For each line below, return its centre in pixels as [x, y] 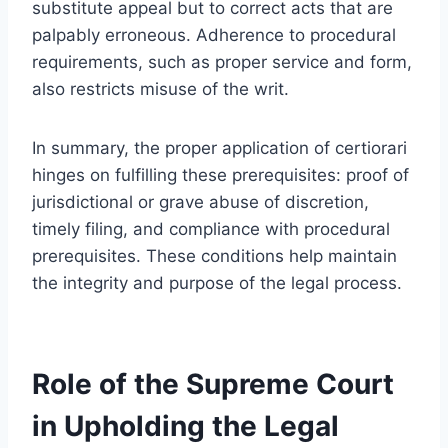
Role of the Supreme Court [213, 383]
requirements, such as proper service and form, [222, 61]
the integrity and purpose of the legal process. [217, 282]
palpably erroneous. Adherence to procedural [214, 34]
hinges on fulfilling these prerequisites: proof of [220, 174]
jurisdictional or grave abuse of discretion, [200, 201]
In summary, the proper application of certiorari [219, 147]
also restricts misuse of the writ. [160, 88]
